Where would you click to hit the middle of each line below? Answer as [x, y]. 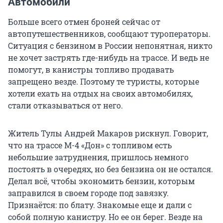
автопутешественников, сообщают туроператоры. [109, 34]
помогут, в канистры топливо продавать [91, 70]
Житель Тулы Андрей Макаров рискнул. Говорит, [108, 133]
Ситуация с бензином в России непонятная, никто [110, 46]
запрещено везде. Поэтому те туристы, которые [104, 82]
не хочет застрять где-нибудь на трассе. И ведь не [109, 58]
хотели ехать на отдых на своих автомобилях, [100, 94]
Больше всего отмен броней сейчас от [84, 22]
